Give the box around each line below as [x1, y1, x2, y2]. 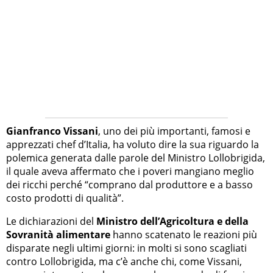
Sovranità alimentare [6, 228, 110, 242]
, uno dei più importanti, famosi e [98, 124, 250, 138]
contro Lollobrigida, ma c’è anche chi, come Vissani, [6, 255, 242, 269]
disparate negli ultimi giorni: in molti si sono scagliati [6, 241, 247, 255]
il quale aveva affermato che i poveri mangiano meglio [6, 165, 254, 179]
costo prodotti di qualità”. [6, 191, 124, 205]
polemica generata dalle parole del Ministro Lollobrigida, [6, 151, 265, 165]
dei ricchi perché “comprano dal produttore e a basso [6, 178, 253, 192]
